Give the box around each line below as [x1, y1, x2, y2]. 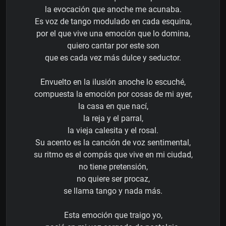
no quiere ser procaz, [76, 174, 150, 184]
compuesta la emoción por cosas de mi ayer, [34, 89, 192, 99]
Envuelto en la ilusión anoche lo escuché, [40, 77, 186, 87]
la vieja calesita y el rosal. [68, 125, 158, 135]
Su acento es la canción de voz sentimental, [35, 137, 191, 147]
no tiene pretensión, [78, 161, 148, 172]
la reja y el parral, [83, 113, 143, 123]
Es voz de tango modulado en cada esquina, [34, 16, 192, 26]
